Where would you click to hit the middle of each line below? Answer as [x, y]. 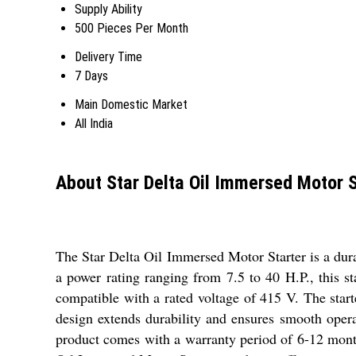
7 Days [91, 76]
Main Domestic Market [131, 105]
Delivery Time [108, 57]
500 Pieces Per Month [132, 29]
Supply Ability [108, 10]
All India [94, 124]
